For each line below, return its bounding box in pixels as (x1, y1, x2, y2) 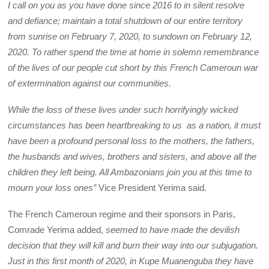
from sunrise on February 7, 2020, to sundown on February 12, (8, 31, 253, 41)
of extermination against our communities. (8, 77, 172, 88)
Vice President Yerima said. (98, 182, 207, 193)
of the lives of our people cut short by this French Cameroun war (8, 62, 259, 73)
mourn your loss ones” (8, 182, 99, 193)
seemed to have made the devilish (106, 225, 240, 235)
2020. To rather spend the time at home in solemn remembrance (8, 46, 259, 57)
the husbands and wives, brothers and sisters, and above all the (8, 151, 257, 162)
